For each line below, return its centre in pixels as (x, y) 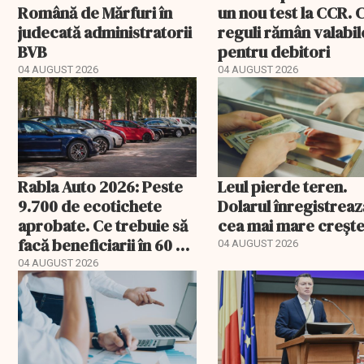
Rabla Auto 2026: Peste (100, 187)
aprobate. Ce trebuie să (103, 226)
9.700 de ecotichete (90, 207)
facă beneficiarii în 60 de (106, 246)
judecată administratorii (105, 32)
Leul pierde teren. (283, 187)
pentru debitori (274, 52)
